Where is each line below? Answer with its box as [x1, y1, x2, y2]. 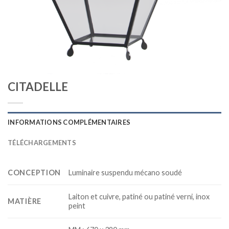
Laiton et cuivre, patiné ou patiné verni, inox [68, 192, 210, 201]
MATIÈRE [8, 197, 42, 205]
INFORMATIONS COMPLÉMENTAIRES [8, 118, 131, 126]
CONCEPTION [8, 168, 61, 177]
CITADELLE [8, 80, 68, 94]
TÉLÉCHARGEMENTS [8, 139, 76, 147]
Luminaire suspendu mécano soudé [68, 168, 182, 177]
